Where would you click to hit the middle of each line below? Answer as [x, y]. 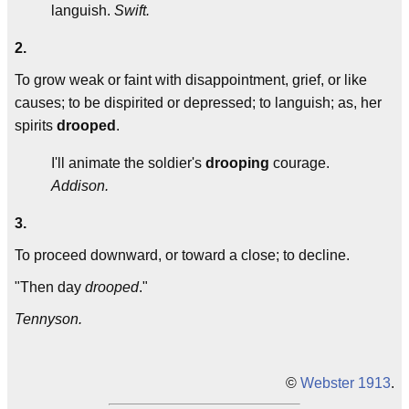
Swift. [132, 10]
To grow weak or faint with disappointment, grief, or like [191, 80]
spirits [36, 126]
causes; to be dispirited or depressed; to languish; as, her [198, 103]
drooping [237, 163]
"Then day [50, 287]
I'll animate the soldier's [128, 163]
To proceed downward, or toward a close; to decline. [182, 255]
